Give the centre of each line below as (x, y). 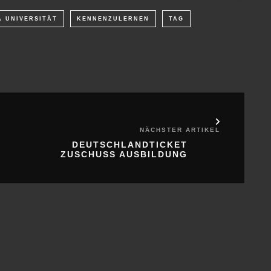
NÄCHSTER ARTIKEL (180, 129)
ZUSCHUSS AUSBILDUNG (124, 154)
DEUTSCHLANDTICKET (130, 144)
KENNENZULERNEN (113, 18)
